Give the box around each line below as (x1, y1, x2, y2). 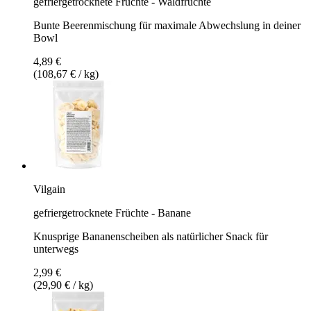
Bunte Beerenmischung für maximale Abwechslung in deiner (33, 19, 301, 31)
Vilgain (33, 183, 65, 195)
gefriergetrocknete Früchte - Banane (33, 206, 191, 219)
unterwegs (33, 242, 78, 255)
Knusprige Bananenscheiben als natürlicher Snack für (33, 230, 268, 242)
